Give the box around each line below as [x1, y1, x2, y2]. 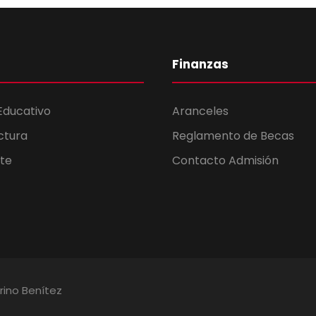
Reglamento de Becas [172, 128, 294, 145]
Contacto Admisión [172, 152, 279, 169]
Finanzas [172, 56, 229, 73]
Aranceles [172, 103, 229, 120]
